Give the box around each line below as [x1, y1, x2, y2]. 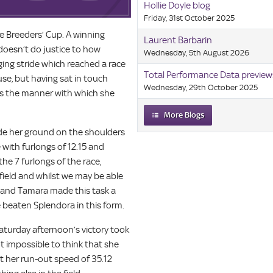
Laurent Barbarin [144, 35, 213, 46]
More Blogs [164, 110, 205, 120]
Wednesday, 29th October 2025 [144, 83, 258, 93]
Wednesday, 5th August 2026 [144, 48, 250, 58]
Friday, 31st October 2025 [144, 13, 235, 23]
